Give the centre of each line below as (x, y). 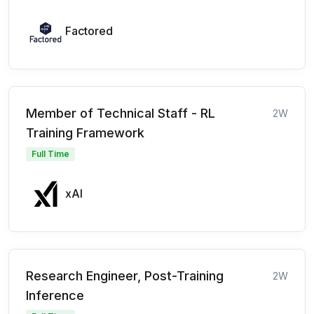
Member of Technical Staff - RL (121, 113)
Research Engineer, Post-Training (125, 275)
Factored (89, 30)
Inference (55, 295)
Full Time (50, 153)
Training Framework (85, 132)
